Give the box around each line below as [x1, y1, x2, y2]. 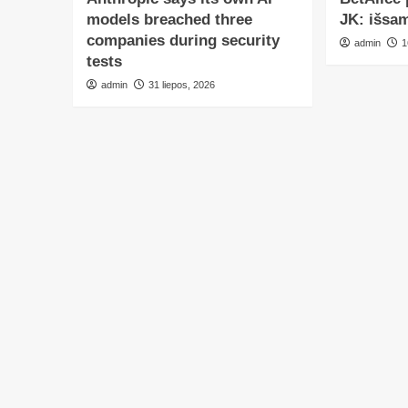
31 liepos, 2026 [148, 79, 215, 91]
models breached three [86, 11, 252, 29]
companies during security [86, 32, 280, 50]
